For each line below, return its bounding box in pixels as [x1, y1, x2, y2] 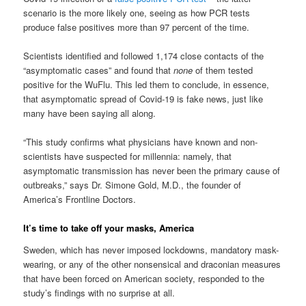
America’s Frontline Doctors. [23, 192, 137, 206]
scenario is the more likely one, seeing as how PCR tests [23, 5, 251, 19]
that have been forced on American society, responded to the [23, 271, 265, 285]
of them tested [193, 63, 253, 76]
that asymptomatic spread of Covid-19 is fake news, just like [23, 92, 264, 105]
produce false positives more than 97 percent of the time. [23, 20, 250, 33]
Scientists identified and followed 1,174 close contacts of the [23, 48, 264, 62]
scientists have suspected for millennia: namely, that [23, 149, 232, 163]
